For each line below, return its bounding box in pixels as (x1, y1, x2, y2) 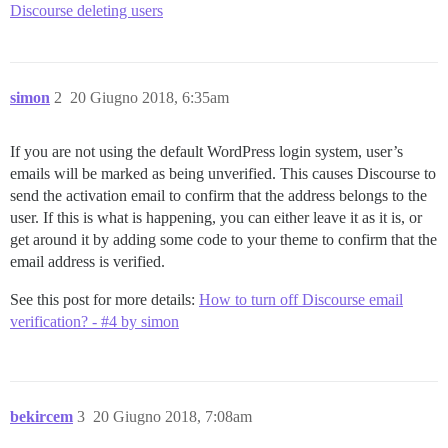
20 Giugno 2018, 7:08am (93, 408, 252, 425)
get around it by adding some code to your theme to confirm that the (10, 231, 437, 248)
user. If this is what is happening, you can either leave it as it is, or (10, 209, 422, 226)
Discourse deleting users (10, 2, 163, 19)
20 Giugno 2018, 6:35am (70, 89, 229, 106)
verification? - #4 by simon (10, 313, 179, 330)
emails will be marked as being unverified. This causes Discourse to (10, 165, 436, 182)
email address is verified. (10, 253, 165, 270)
